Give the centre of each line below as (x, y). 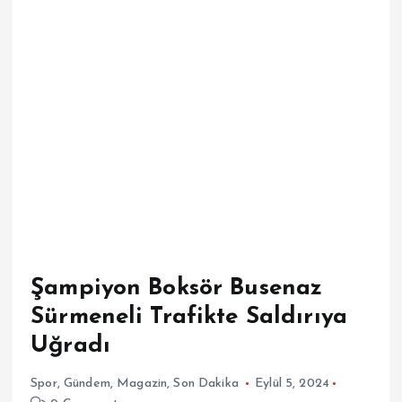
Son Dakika (206, 383)
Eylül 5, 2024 (292, 383)
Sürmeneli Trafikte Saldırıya (189, 317)
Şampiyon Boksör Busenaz (177, 288)
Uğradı (70, 345)
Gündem (87, 383)
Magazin (142, 383)
